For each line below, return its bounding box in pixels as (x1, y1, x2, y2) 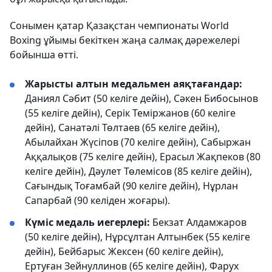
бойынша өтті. (10, 48, 78, 61)
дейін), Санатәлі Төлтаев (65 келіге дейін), (25, 121, 220, 134)
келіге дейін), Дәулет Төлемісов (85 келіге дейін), (25, 165, 252, 178)
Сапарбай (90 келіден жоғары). (25, 194, 170, 207)
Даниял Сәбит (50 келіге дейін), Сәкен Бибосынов (25, 92, 258, 105)
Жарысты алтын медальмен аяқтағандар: (25, 77, 242, 90)
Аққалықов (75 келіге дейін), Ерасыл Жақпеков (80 (25, 150, 260, 163)
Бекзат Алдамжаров (150, 216, 246, 229)
